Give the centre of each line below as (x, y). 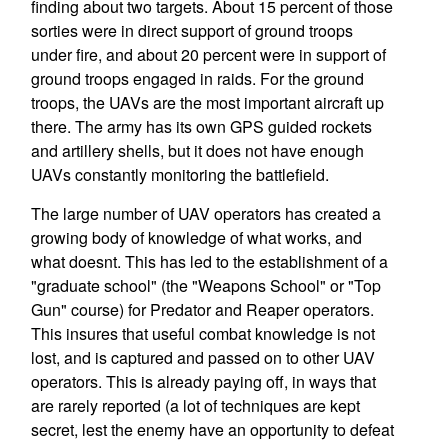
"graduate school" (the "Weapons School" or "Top (205, 285)
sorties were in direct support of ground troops (191, 30)
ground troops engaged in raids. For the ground (197, 78)
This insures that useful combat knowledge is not (202, 333)
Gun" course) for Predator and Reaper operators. (202, 309)
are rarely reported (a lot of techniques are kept (195, 405)
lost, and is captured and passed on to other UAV (202, 357)
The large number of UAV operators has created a (205, 213)
